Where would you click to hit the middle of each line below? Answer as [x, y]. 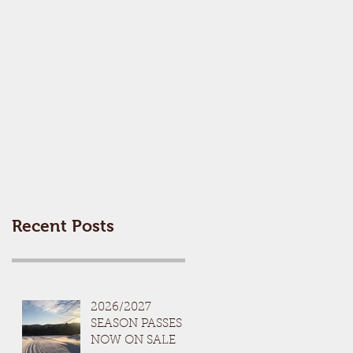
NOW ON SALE [133, 341]
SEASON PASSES [136, 324]
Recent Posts [63, 226]
